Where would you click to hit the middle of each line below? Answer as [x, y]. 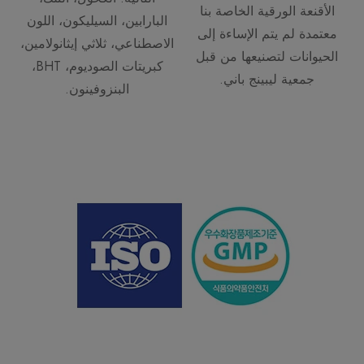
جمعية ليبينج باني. [267, 79]
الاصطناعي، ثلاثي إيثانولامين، [97, 43]
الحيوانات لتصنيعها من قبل [267, 56]
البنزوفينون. [97, 89]
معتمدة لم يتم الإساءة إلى [267, 33]
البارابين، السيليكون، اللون [97, 20]
